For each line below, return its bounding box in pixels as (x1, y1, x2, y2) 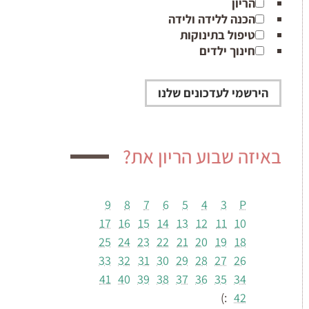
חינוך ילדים (199, 43, 255, 59)
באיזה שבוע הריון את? (123, 143, 281, 169)
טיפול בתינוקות (180, 27, 255, 43)
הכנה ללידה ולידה (168, 11, 255, 27)
